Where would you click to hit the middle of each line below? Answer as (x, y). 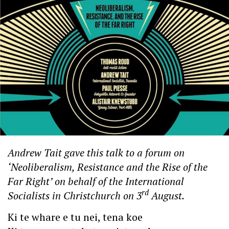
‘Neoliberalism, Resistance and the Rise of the (108, 167)
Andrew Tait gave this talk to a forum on (96, 152)
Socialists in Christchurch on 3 (75, 195)
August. (167, 195)
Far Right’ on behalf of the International (96, 181)
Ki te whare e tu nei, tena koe (75, 217)
